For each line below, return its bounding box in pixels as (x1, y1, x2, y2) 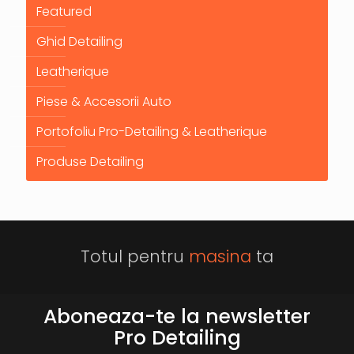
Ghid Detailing (36, 32, 122, 51)
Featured (36, 2, 92, 21)
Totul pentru (81, 244, 189, 268)
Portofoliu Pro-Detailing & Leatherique (36, 122, 267, 141)
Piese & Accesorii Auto (36, 92, 171, 111)
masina (189, 244, 251, 268)
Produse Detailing (36, 152, 144, 171)
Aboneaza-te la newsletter (43, 302, 311, 330)
